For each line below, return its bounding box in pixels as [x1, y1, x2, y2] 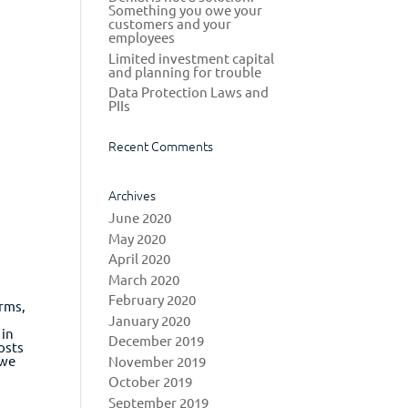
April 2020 [108, 250, 171, 267]
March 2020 [108, 270, 180, 288]
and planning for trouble [108, 62, 262, 80]
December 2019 [108, 331, 205, 349]
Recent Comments [108, 137, 214, 155]
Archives [108, 186, 157, 204]
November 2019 [108, 352, 207, 370]
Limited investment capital [108, 48, 275, 66]
